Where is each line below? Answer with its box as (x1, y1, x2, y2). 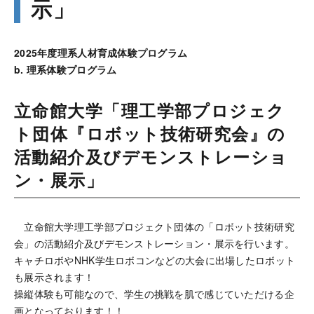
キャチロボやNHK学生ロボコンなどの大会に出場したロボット (14, 253, 296, 267)
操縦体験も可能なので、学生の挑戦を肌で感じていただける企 (14, 287, 294, 301)
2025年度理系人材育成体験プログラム (14, 46, 188, 60)
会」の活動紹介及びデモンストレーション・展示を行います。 (14, 236, 294, 250)
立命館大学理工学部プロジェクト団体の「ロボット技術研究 (14, 219, 294, 233)
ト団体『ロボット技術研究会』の (14, 121, 286, 145)
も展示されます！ (14, 270, 95, 284)
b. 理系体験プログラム (14, 62, 117, 76)
